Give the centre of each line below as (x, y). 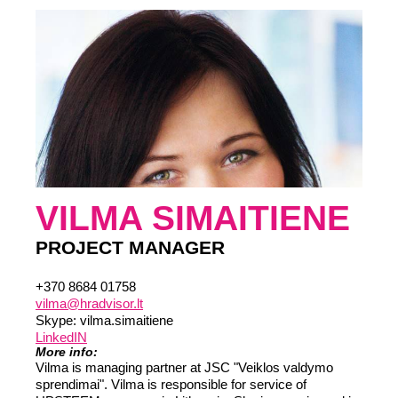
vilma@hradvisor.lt (89, 303)
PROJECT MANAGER (130, 247)
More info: (67, 352)
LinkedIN (61, 337)
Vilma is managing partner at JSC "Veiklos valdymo (184, 367)
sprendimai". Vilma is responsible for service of (171, 384)
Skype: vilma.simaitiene (104, 320)
